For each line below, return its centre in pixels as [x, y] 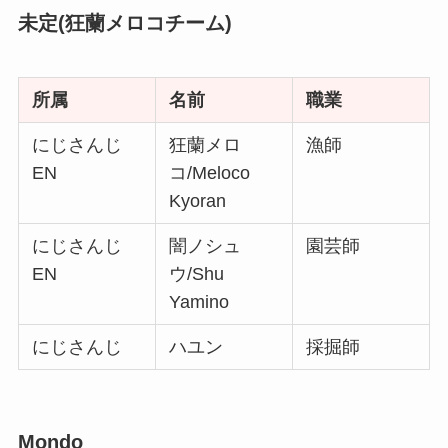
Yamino [199, 301]
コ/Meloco [210, 172]
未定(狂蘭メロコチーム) [124, 23]
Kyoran [198, 200]
